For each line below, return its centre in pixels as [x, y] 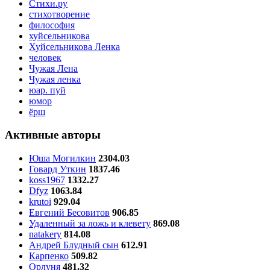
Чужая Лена [53, 68]
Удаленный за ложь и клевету [90, 223]
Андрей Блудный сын [74, 245]
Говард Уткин [58, 169]
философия [52, 25]
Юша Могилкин [62, 158]
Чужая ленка [55, 79]
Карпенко [49, 256]
